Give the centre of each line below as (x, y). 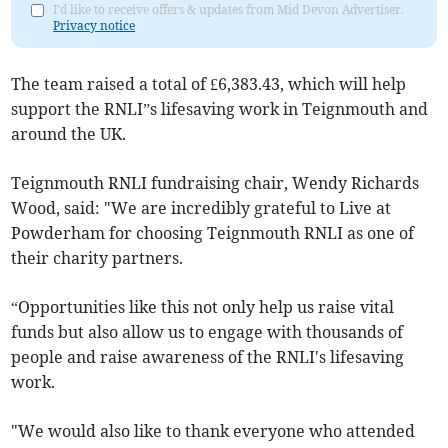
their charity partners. (97, 258)
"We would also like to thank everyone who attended (213, 431)
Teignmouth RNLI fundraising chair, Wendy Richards (215, 183)
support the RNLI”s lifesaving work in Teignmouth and (220, 109)
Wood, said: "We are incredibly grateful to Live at (201, 208)
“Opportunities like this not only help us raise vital (203, 307)
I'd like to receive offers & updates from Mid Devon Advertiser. (229, 10)
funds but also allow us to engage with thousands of (207, 332)
